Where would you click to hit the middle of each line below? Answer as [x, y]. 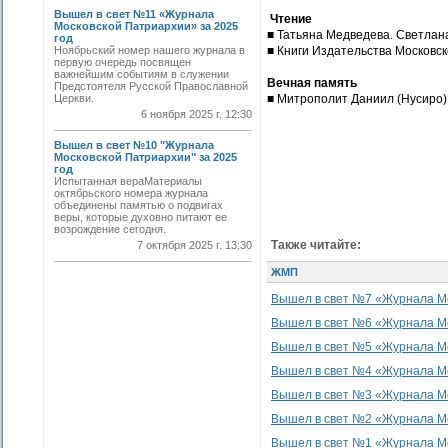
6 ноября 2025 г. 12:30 [196, 114]
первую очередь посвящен [122, 62]
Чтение [289, 19]
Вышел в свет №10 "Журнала [134, 145]
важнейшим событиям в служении [141, 74]
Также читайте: [316, 245]
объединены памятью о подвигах [138, 205]
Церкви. [74, 98]
